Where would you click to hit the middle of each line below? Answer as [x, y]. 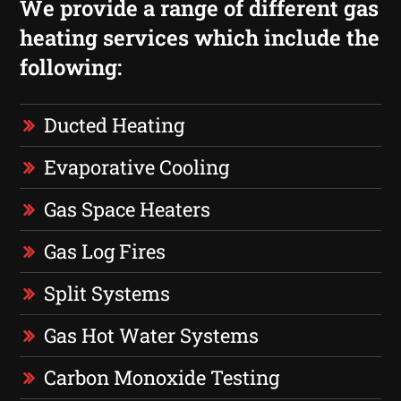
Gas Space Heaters [128, 209]
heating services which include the [200, 37]
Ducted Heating [115, 124]
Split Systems [107, 293]
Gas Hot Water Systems [152, 335]
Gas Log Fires [105, 251]
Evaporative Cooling [137, 166]
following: [71, 67]
